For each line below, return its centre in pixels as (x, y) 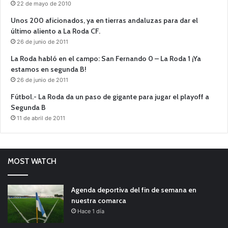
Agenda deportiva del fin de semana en (134, 190)
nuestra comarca (99, 200)
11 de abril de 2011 (41, 118)
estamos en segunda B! (49, 69)
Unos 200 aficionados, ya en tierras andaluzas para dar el (104, 20)
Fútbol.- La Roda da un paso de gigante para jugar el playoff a (110, 96)
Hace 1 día (91, 211)
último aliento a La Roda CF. (55, 31)
